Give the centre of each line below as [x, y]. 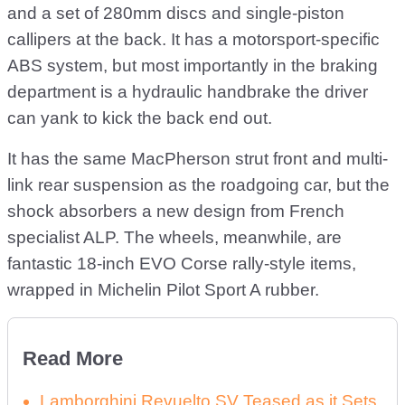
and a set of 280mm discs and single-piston [176, 13]
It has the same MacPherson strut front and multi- [198, 158]
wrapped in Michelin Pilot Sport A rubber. [163, 289]
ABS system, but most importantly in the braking [193, 65]
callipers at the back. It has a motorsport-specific [193, 39]
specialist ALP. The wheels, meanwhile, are [174, 237]
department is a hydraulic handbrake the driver [188, 91]
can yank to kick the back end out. [140, 118]
